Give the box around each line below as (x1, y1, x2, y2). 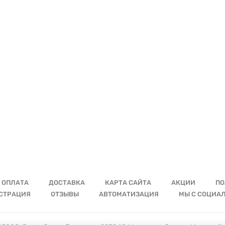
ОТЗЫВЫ (50, 190, 79, 198)
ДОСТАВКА (49, 179, 85, 186)
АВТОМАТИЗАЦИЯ (98, 190, 159, 198)
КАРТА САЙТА (105, 179, 151, 186)
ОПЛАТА (2, 179, 29, 186)
